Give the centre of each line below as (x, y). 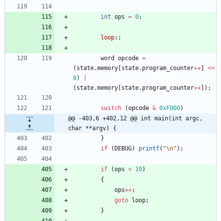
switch (111, 108)
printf (149, 149)
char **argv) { (92, 129)
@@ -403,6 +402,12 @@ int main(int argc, (135, 119)
